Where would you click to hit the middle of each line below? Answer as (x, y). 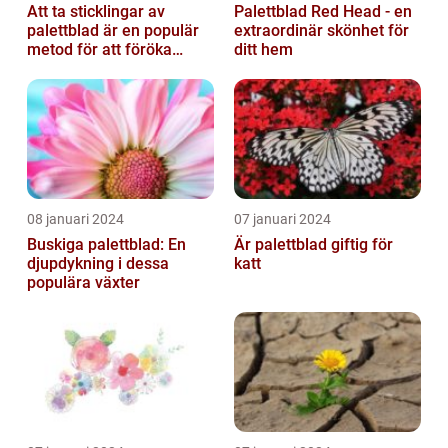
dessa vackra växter (99, 68)
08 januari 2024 (75, 218)
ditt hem (263, 49)
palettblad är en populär (113, 30)
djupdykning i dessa (98, 263)
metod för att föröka (99, 49)
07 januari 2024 (282, 218)
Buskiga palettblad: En (106, 244)
